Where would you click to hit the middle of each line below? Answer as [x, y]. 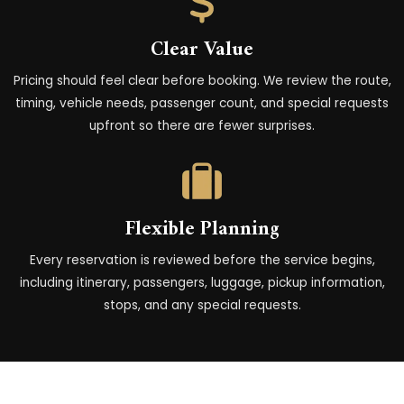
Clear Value [202, 50]
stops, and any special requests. [202, 305]
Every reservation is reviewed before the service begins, [202, 260]
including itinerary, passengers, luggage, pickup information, [202, 282]
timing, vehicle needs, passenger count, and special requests [202, 103]
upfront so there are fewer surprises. [202, 125]
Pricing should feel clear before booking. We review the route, [202, 80]
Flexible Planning [202, 229]
